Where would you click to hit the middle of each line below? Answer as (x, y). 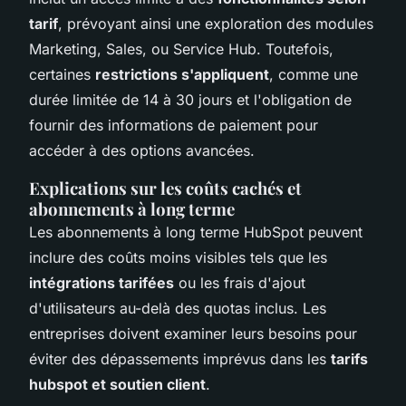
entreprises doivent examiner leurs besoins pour (193, 333)
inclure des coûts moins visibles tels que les (178, 257)
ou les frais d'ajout (240, 282)
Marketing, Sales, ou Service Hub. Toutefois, (181, 48)
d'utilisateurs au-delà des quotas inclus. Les (178, 308)
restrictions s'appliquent (182, 74)
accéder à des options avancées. (142, 150)
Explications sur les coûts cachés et (165, 188)
